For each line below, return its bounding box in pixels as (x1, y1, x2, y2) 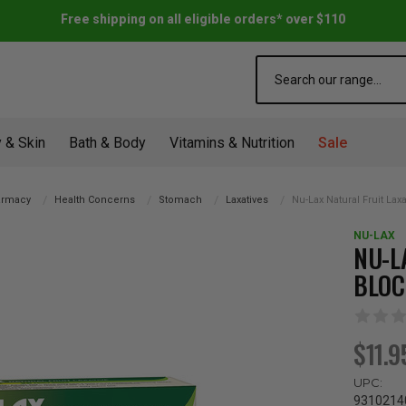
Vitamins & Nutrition (169, 134, 295, 151)
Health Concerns (53, 194, 135, 206)
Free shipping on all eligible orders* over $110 (61, 12, 345, 26)
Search (256, 57, 296, 72)
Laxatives (225, 194, 268, 206)
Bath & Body (69, 134, 146, 151)
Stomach (158, 194, 202, 206)
